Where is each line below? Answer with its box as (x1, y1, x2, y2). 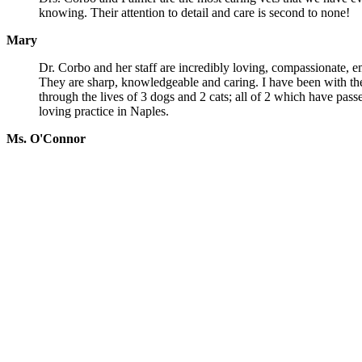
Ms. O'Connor (6, 132, 86, 146)
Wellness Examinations (66, 196, 204, 213)
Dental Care (99, 305, 170, 322)
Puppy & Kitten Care (73, 218, 198, 235)
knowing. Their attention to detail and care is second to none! (39, 6, 350, 20)
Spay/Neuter (99, 284, 172, 301)
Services (108, 161, 162, 179)
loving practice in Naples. (39, 104, 169, 119)
